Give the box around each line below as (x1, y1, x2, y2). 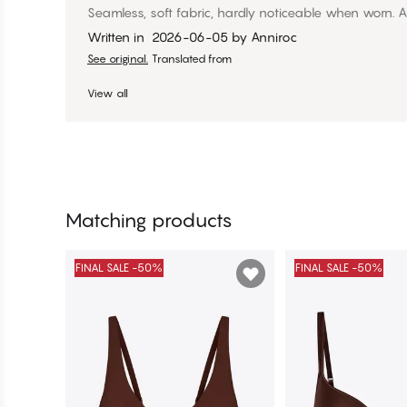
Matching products (65, 209, 233, 233)
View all (87, 86, 128, 101)
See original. (87, 52, 148, 66)
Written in (87, 29, 148, 45)
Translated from (152, 52, 232, 66)
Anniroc (251, 29, 297, 45)
